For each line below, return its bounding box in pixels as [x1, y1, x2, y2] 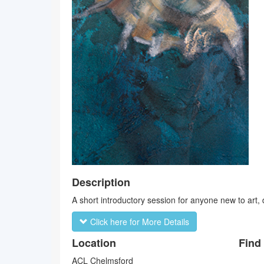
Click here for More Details [88, 216, 189, 227]
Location [72, 235, 116, 250]
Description [72, 174, 130, 190]
